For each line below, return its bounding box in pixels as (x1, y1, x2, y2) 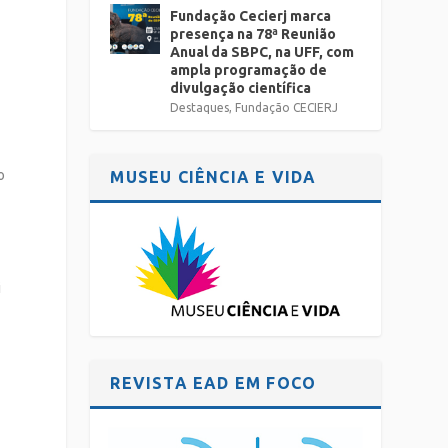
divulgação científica (170, 80, 312, 96)
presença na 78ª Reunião (170, 26, 337, 42)
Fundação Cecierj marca (170, 8, 332, 24)
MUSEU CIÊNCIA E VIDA (110, 168, 317, 186)
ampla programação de (170, 62, 328, 78)
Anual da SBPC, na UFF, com (170, 44, 355, 60)
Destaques (170, 101, 230, 114)
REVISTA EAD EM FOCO (110, 374, 317, 393)
